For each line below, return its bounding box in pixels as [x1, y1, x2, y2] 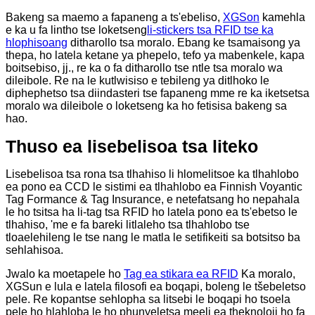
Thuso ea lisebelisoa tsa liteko [6, 136, 258, 156]
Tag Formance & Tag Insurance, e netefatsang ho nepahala [6, 193, 300, 205]
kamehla [259, 11, 305, 23]
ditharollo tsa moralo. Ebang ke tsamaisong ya [67, 36, 300, 49]
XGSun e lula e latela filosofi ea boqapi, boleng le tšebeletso [6, 280, 306, 292]
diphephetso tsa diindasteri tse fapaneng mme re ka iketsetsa [6, 86, 309, 99]
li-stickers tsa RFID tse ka [147, 23, 274, 36]
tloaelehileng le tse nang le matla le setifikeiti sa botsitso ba [6, 231, 300, 243]
